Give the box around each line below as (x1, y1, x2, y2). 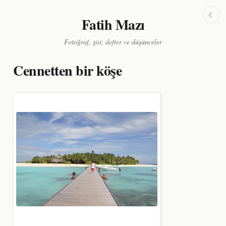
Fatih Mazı (81, 14, 145, 35)
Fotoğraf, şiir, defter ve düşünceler (64, 37, 162, 46)
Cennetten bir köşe (13, 60, 122, 81)
